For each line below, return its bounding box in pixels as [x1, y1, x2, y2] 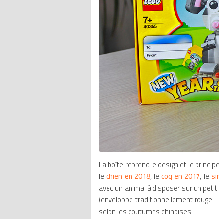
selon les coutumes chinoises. [99, 206, 194, 217]
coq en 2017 [161, 171, 200, 182]
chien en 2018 [106, 171, 151, 182]
